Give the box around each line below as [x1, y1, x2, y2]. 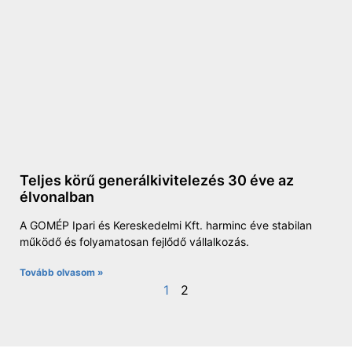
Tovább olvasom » [20, 266, 104, 278]
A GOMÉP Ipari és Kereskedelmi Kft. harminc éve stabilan [20, 218, 312, 232]
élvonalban [20, 188, 94, 205]
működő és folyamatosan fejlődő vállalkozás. [20, 234, 249, 248]
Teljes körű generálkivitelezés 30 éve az [20, 171, 294, 189]
